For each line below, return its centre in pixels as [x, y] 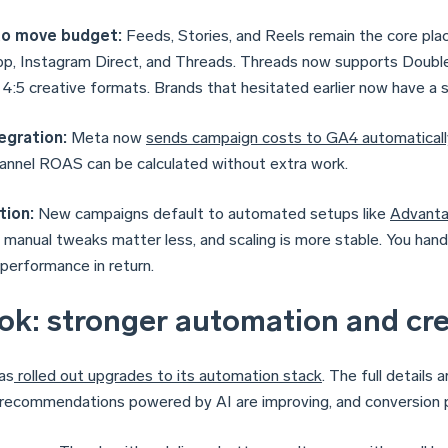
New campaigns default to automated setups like [212, 213]
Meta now [106, 137]
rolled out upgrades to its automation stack [168, 375]
